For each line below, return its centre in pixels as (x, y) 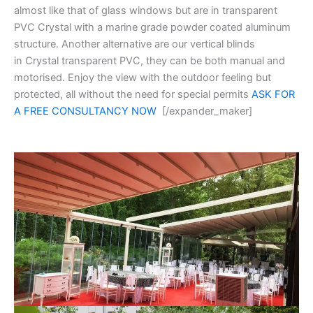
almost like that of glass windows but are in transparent (146, 11)
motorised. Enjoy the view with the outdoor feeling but (143, 78)
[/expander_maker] (204, 111)
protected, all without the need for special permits (133, 95)
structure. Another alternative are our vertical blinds (134, 44)
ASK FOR (273, 95)
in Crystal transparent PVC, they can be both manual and (150, 61)
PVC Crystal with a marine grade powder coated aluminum (152, 28)
